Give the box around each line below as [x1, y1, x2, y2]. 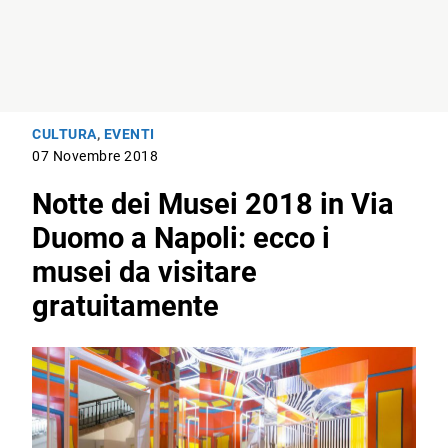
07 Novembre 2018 [32, 148, 159, 166]
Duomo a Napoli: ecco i [32, 221, 331, 256]
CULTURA [32, 126, 97, 144]
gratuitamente [32, 289, 220, 324]
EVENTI [103, 126, 155, 144]
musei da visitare [32, 255, 258, 290]
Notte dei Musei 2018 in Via [32, 187, 395, 222]
